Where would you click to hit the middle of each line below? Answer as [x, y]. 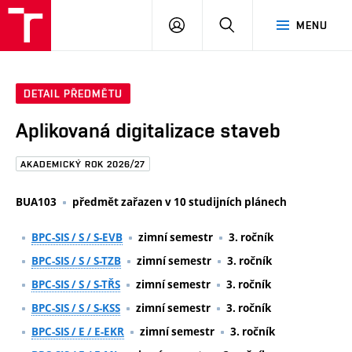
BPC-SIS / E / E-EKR [78, 331]
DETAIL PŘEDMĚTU [73, 94]
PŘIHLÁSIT [212, 24]
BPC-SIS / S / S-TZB [76, 260]
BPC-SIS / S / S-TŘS [76, 284]
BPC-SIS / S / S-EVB [77, 237]
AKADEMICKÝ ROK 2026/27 [83, 165]
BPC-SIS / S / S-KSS [76, 308]
